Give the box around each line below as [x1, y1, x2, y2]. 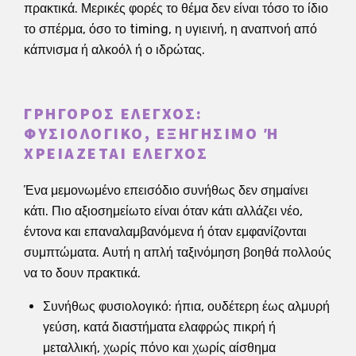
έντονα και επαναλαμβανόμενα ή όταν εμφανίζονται [24, 223, 307, 239]
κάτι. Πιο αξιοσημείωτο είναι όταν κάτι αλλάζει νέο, [24, 203, 303, 219]
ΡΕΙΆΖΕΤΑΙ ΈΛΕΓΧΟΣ [24, 142, 197, 165]
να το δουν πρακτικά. [24, 265, 141, 281]
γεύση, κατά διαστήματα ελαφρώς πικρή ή [43, 319, 276, 335]
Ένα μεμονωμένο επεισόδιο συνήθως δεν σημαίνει [24, 182, 308, 198]
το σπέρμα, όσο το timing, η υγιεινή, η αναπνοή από [24, 21, 317, 37]
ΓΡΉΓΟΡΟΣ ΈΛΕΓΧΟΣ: [24, 103, 203, 126]
